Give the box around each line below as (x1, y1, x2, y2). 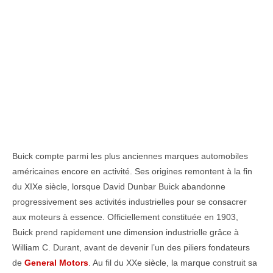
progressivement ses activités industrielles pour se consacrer (12, 197, 247, 207)
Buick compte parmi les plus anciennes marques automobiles (12, 151, 248, 161)
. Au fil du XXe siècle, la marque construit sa (88, 258, 257, 268)
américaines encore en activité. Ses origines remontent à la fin (12, 166, 252, 177)
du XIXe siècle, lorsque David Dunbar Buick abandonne (12, 182, 225, 192)
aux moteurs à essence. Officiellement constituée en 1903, (12, 212, 238, 222)
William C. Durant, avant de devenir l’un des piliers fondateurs (12, 243, 250, 253)
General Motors (24, 258, 88, 268)
